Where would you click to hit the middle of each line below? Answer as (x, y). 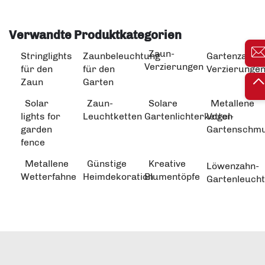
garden (36, 129)
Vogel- (220, 116)
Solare (163, 103)
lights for (41, 116)
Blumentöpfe (172, 176)
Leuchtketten (112, 116)
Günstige (106, 163)
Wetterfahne (49, 176)
